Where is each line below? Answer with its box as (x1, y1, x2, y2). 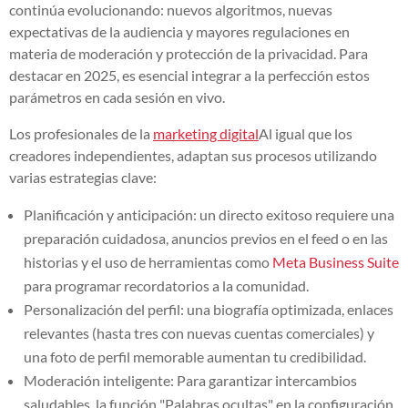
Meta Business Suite (272, 252, 399, 270)
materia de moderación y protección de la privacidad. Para (9, 44, 368, 62)
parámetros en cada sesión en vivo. (9, 87, 225, 106)
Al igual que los (259, 124, 352, 142)
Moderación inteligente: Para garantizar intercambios (24, 371, 357, 389)
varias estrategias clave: (9, 168, 157, 186)
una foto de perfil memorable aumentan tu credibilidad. (24, 347, 366, 365)
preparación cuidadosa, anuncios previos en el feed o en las (24, 229, 388, 247)
